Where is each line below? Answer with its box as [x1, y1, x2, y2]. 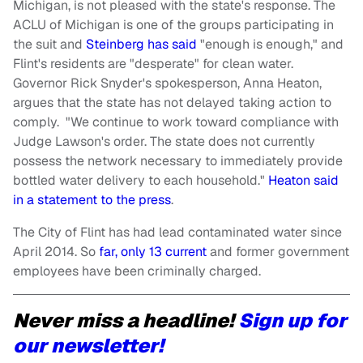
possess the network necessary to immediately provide [13, 152, 343, 170]
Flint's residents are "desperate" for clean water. [13, 55, 293, 73]
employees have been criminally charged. [13, 263, 264, 280]
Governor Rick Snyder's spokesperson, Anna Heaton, [13, 75, 322, 92]
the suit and [13, 36, 86, 53]
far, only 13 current [99, 243, 210, 261]
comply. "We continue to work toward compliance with [13, 113, 339, 131]
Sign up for [238, 308, 347, 334]
